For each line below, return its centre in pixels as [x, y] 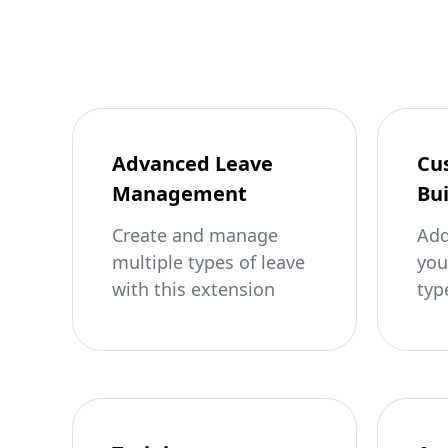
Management [179, 193]
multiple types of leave [208, 262]
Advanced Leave [192, 163]
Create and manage [195, 235]
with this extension [193, 289]
